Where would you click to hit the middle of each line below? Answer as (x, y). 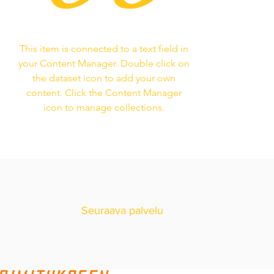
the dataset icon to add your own (104, 78)
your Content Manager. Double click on (104, 64)
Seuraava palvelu (122, 211)
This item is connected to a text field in (104, 49)
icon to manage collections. (104, 108)
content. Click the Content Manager (104, 93)
